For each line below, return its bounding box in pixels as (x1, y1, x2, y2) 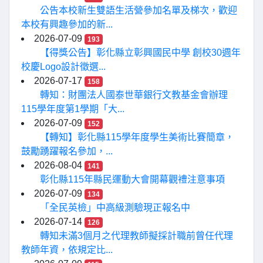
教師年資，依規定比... (21, 245, 113, 255)
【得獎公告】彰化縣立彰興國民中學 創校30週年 (40, 48, 241, 58)
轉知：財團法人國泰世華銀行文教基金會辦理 (40, 90, 228, 100)
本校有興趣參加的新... (21, 19, 113, 29)
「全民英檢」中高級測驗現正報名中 (40, 203, 190, 213)
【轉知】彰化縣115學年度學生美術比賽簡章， (40, 132, 234, 142)
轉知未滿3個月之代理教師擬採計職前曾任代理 (40, 231, 233, 241)
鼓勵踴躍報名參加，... (21, 146, 113, 156)
